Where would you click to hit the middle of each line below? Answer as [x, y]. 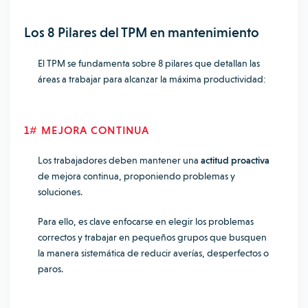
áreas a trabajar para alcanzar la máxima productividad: [152, 79]
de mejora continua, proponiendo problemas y [136, 176]
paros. [51, 269]
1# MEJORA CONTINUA [87, 130]
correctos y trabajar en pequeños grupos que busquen [152, 237]
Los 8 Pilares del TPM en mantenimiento [142, 32]
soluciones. [61, 192]
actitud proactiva [235, 160]
